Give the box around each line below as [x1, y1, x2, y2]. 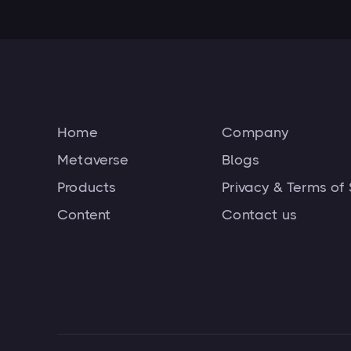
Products [57, 179, 117, 195]
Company [222, 125, 289, 140]
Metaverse [57, 152, 129, 168]
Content [57, 207, 111, 223]
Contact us [222, 207, 298, 223]
